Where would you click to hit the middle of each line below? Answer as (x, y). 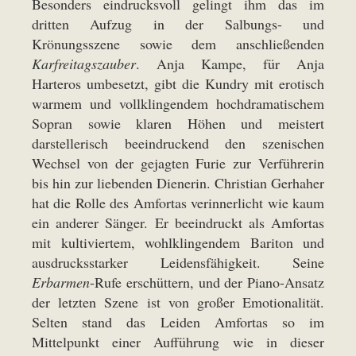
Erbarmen (61, 282)
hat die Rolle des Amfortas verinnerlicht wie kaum (178, 203)
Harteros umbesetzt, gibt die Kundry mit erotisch (178, 83)
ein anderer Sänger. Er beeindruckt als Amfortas (178, 222)
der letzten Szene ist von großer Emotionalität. (178, 302)
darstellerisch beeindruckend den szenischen (178, 143)
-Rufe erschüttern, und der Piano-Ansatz (207, 282)
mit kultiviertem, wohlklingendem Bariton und (178, 242)
